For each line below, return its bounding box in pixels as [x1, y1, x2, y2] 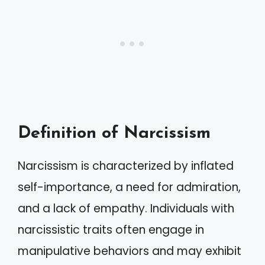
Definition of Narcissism [18, 124, 211, 142]
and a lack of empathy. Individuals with [18, 200, 234, 216]
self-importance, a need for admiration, [18, 179, 241, 195]
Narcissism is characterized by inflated [18, 157, 234, 174]
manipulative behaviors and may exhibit [18, 243, 241, 259]
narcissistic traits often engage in [18, 221, 204, 238]
